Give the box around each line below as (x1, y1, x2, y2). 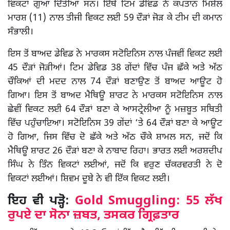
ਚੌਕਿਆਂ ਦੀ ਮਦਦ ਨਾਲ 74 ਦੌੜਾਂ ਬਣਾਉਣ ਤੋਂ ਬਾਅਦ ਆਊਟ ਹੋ (8, 76, 222, 88)
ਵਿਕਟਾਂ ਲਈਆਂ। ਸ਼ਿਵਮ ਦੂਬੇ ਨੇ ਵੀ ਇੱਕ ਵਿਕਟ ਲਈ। (8, 173, 170, 185)
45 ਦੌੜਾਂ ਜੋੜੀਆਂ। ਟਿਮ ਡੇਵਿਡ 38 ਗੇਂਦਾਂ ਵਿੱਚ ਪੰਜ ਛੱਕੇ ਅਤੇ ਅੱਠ (8, 62, 222, 74)
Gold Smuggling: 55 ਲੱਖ (74, 193, 222, 210)
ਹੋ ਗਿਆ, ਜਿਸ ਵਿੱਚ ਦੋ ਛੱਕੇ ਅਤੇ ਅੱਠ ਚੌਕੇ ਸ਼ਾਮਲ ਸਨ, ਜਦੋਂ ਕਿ (8, 131, 222, 144)
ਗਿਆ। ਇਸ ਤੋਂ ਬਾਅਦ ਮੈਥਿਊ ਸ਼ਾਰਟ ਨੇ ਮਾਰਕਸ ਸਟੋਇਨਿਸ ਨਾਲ (8, 90, 222, 102)
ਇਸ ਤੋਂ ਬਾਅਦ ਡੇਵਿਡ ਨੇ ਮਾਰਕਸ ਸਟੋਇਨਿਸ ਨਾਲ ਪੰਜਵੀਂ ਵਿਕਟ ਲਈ (8, 48, 222, 61)
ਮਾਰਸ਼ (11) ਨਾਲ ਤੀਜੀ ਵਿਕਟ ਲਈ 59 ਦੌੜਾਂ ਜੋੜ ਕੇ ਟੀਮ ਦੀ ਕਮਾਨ (8, 12, 222, 25)
